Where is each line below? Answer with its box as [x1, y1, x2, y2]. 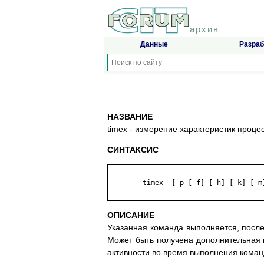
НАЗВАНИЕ [107, 112, 153, 122]
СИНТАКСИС [107, 145, 159, 155]
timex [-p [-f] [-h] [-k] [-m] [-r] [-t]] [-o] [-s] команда [110, 179, 143, 187]
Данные [140, 40, 168, 49]
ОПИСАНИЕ [107, 210, 154, 220]
